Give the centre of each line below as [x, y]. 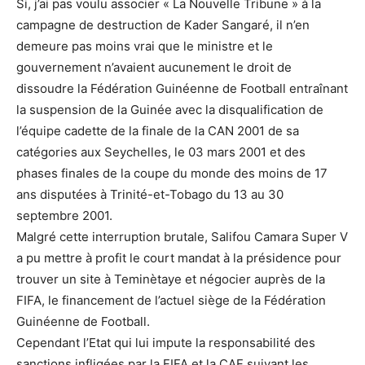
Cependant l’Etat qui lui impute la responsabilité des [166, 343]
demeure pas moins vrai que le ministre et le [145, 46]
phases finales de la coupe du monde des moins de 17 [172, 173]
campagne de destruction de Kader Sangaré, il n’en [163, 25]
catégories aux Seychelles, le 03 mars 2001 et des [161, 152]
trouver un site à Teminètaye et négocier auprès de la [171, 279]
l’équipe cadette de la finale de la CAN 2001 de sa [158, 131]
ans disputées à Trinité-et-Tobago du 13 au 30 [150, 194]
